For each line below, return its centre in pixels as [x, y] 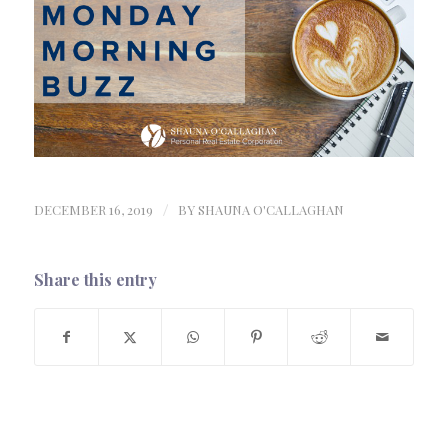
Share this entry [95, 280]
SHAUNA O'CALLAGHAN [271, 210]
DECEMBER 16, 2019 [93, 210]
